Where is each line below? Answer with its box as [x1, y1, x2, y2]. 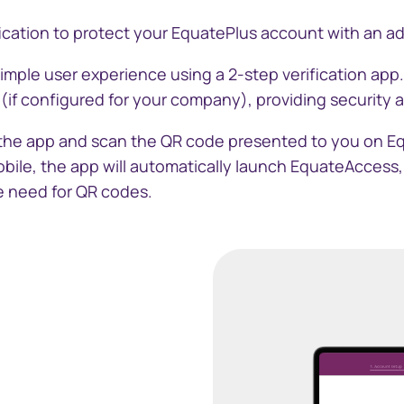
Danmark [300, 78, 362, 97]
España [300, 179, 351, 198]
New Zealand [300, 382, 390, 402]
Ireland [300, 229, 348, 249]
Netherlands [300, 331, 387, 351]
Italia [300, 280, 334, 299]
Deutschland [300, 128, 390, 148]
